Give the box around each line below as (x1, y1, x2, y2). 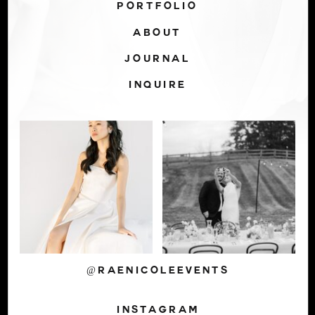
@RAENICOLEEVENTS (86, 266, 230, 276)
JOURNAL (124, 54, 191, 65)
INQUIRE (129, 81, 186, 91)
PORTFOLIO (117, 2, 198, 13)
